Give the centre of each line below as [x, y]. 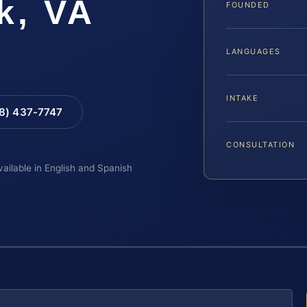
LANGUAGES [254, 51]
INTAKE [243, 98]
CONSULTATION [261, 144]
